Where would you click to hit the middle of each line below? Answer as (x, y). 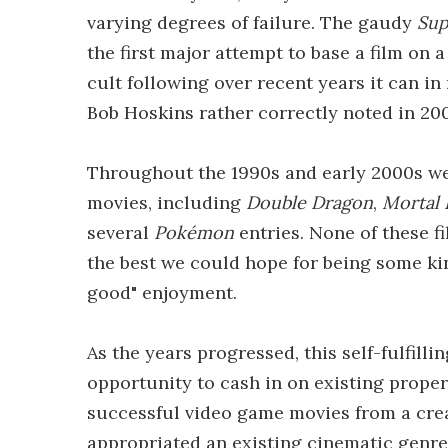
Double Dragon (309, 202)
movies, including (166, 202)
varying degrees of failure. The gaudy (252, 22)
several (120, 232)
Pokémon (194, 232)
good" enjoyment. (162, 292)
